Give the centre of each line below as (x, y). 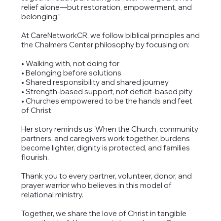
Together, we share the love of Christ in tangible (104, 214)
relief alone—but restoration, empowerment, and (106, 7)
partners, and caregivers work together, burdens (105, 139)
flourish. (35, 157)
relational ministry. (52, 195)
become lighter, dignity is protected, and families (105, 148)
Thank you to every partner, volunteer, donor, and (106, 176)
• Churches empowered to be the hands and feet (107, 101)
